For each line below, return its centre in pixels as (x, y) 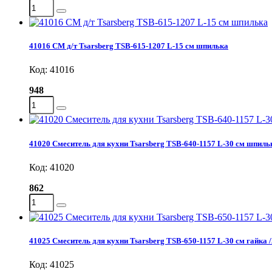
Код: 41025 (52, 265)
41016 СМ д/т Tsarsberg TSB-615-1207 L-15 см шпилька (129, 46)
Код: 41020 (52, 167)
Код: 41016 (52, 70)
